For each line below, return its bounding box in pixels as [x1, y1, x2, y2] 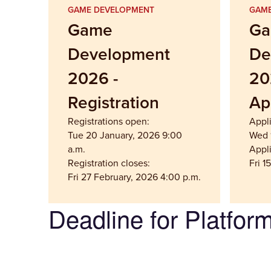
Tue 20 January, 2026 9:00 [68, 128, 182, 142]
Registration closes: [68, 155, 150, 169]
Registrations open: [68, 114, 149, 128]
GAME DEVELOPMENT [68, 3, 154, 16]
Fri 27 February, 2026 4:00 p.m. [68, 169, 201, 183]
